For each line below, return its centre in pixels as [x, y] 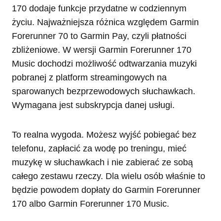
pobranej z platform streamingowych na [89, 77]
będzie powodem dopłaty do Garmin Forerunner [106, 190]
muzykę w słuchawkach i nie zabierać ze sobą [102, 162]
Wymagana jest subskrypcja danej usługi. [93, 105]
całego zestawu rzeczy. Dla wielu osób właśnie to [109, 176]
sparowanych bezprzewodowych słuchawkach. [104, 91]
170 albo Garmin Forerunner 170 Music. [91, 203]
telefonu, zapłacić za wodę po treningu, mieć [99, 148]
